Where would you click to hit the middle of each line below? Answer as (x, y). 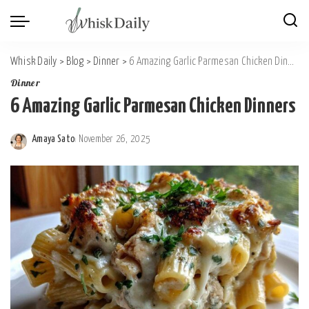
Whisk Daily (34, 62)
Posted (45, 147)
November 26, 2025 (115, 139)
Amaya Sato (54, 139)
